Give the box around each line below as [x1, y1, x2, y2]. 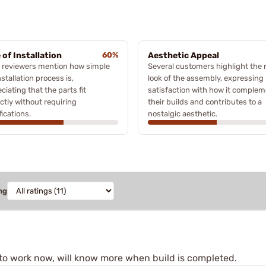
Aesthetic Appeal [148, 50, 219, 61]
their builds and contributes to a [148, 97, 262, 106]
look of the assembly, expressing [148, 73, 264, 83]
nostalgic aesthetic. [148, 109, 217, 118]
